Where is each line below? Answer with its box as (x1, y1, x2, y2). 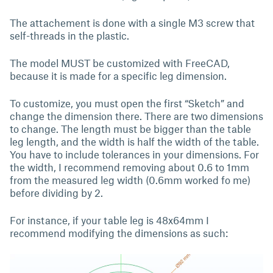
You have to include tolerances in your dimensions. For (10, 148, 259, 160)
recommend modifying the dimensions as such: (10, 227, 228, 239)
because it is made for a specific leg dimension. (10, 69, 229, 82)
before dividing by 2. (10, 186, 105, 199)
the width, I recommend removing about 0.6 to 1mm (10, 161, 249, 173)
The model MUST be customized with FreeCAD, (10, 57, 230, 69)
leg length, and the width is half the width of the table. (10, 135, 259, 147)
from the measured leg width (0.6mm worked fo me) (10, 174, 250, 186)
